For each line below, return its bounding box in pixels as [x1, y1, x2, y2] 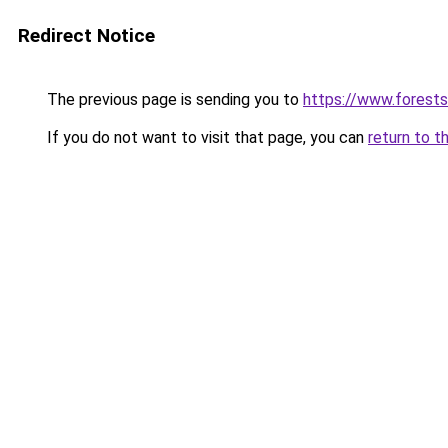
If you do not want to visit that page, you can [43, 128, 368, 147]
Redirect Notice [18, 24, 155, 47]
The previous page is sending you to [43, 90, 303, 109]
